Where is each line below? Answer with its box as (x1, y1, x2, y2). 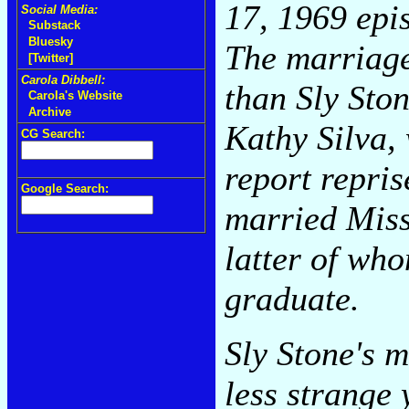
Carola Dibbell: (21, 73, 105, 87)
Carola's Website (28, 89, 122, 102)
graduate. (225, 278, 360, 318)
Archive (28, 105, 71, 119)
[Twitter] (28, 51, 73, 65)
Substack (28, 18, 80, 32)
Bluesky (28, 35, 73, 48)
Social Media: (21, 3, 98, 16)
